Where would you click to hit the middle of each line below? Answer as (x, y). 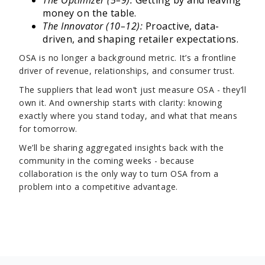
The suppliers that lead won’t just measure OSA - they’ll (132, 90)
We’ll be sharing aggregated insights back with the (121, 148)
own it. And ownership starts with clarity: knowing (120, 103)
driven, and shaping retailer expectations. (140, 39)
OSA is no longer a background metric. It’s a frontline (127, 58)
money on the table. (90, 13)
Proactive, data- (181, 26)
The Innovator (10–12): (93, 26)
